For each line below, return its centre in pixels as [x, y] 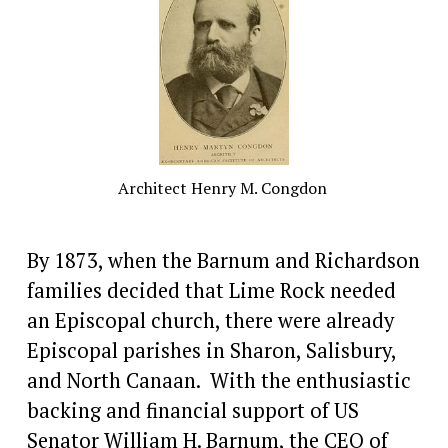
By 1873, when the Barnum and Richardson [223, 260]
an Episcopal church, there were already [210, 320]
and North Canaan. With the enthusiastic [218, 380]
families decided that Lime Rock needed [211, 290]
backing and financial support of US [192, 410]
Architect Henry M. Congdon [224, 187]
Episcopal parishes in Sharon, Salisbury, [211, 350]
